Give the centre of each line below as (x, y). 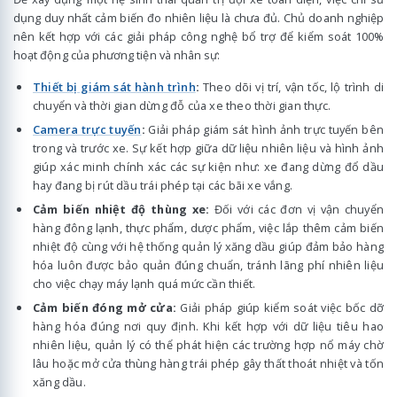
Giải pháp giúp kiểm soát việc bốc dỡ (280, 307)
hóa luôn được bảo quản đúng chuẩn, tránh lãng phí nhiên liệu (208, 265)
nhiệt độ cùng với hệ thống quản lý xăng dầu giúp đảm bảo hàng (208, 246)
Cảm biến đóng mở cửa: (105, 307)
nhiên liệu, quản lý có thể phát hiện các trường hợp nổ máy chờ (208, 344)
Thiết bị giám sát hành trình (114, 87)
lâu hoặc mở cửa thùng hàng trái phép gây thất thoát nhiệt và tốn (208, 363)
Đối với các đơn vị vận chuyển (296, 209)
